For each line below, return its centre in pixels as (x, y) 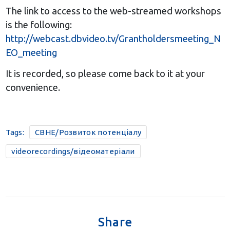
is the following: (39, 25)
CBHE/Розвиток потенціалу (88, 132)
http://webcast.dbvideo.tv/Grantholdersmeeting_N (113, 39)
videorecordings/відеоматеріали (73, 151)
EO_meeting (31, 52)
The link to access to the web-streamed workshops (113, 11)
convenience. (33, 87)
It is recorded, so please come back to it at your (105, 73)
